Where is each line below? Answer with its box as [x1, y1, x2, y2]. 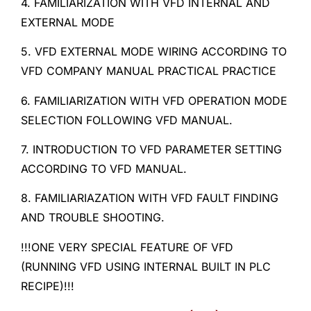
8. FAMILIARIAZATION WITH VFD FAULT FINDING [21, 191, 278, 205]
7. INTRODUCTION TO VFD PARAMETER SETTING [21, 142, 282, 156]
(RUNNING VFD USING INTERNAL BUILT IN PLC [21, 259, 271, 274]
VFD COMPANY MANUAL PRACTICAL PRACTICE [21, 64, 276, 78]
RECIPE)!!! [21, 278, 74, 293]
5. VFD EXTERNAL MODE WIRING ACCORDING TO [21, 44, 287, 59]
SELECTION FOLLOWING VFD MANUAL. [21, 112, 233, 127]
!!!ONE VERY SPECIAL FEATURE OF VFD [21, 239, 233, 254]
